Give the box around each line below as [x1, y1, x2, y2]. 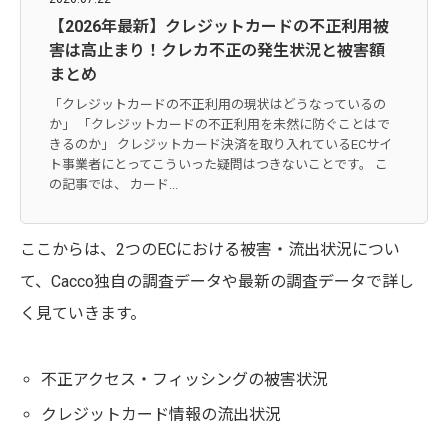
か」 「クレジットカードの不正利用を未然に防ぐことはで [49, 117, 390, 133]
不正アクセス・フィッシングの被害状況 [40, 370, 328, 390]
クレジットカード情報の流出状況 [40, 405, 281, 425]
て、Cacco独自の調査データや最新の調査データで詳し [20, 272, 414, 292]
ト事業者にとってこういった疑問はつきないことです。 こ [49, 157, 388, 173]
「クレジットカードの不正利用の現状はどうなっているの [49, 97, 386, 113]
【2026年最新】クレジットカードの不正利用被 [49, 17, 389, 37]
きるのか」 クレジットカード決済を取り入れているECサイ [49, 137, 392, 153]
